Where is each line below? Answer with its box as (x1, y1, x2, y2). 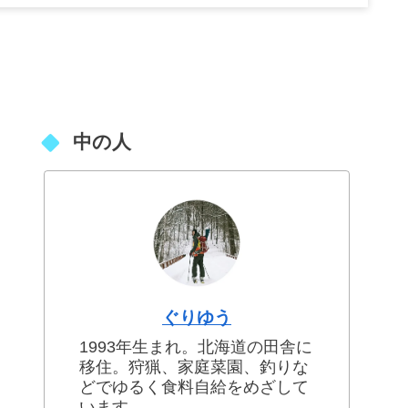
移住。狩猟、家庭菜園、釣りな (78, 357, 309, 376)
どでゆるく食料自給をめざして (78, 377, 309, 396)
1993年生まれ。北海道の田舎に (78, 337, 312, 356)
